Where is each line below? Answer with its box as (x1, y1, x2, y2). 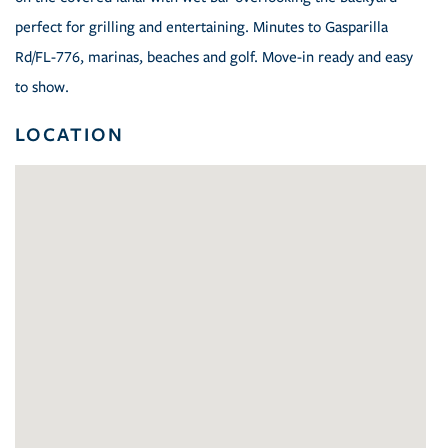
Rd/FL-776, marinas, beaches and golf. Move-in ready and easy (15, 48, 413, 67)
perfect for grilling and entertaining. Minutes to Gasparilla (15, 18, 388, 37)
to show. (15, 78, 69, 97)
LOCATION (15, 121, 124, 148)
